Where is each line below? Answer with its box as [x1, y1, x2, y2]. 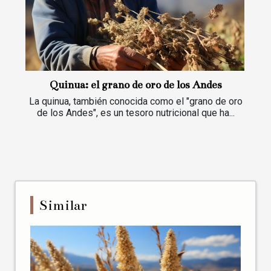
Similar [39, 196, 88, 214]
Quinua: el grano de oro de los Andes [49, 78, 222, 91]
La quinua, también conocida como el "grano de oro [28, 95, 243, 107]
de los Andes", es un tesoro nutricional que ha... [36, 106, 235, 119]
